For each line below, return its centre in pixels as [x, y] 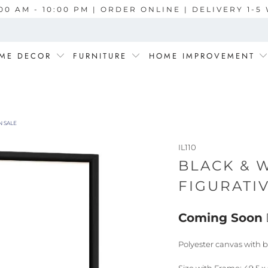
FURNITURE [100, 56]
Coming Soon [220, 218]
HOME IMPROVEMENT [204, 56]
